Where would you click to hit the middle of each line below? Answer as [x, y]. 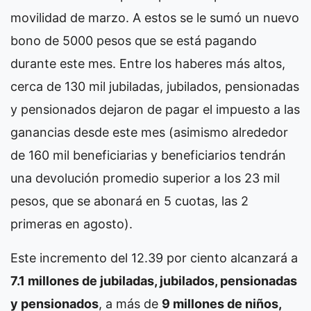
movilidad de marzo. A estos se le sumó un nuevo [155, 17]
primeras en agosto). [72, 224]
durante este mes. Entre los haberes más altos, [148, 63]
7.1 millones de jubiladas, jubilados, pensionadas [154, 280]
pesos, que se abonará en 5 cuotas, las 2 [129, 201]
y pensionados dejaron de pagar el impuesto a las [155, 109]
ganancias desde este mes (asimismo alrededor [149, 132]
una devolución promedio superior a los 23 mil [145, 178]
